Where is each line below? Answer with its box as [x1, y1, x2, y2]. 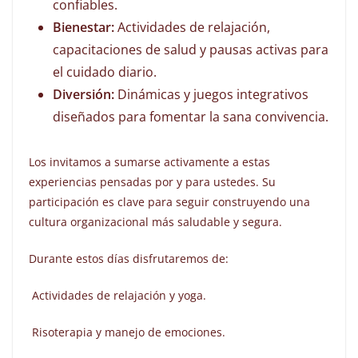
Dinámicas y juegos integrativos [114, 86, 308, 104]
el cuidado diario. [53, 63, 157, 82]
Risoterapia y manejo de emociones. [29, 324, 225, 340]
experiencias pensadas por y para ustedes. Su [29, 174, 276, 190]
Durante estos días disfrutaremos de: [29, 251, 229, 267]
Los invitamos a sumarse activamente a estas [29, 154, 270, 170]
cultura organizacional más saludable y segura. [29, 214, 282, 230]
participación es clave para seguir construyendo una [29, 194, 310, 210]
